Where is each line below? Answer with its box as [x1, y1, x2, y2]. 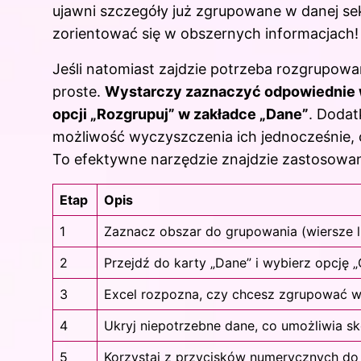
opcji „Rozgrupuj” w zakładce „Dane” [52, 106, 309, 123]
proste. [52, 83, 105, 101]
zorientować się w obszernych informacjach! [52, 25, 359, 43]
